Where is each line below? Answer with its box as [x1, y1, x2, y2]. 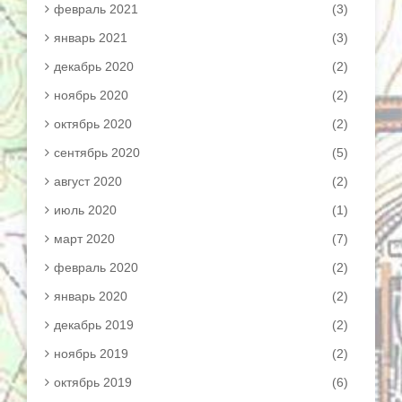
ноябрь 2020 [54, 88, 128, 102]
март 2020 [54, 232, 115, 246]
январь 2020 [54, 289, 127, 303]
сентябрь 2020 [54, 145, 140, 160]
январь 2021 [54, 31, 127, 45]
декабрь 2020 [54, 59, 134, 74]
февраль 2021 [54, 2, 138, 16]
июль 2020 [54, 203, 117, 217]
